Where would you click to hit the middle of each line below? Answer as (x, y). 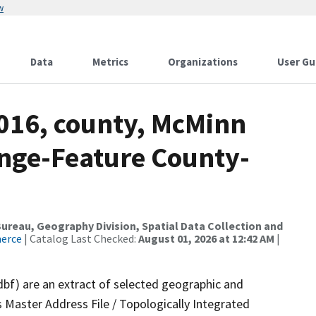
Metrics (110, 62)
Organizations (203, 62)
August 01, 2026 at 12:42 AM (206, 238)
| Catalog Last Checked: (80, 238)
